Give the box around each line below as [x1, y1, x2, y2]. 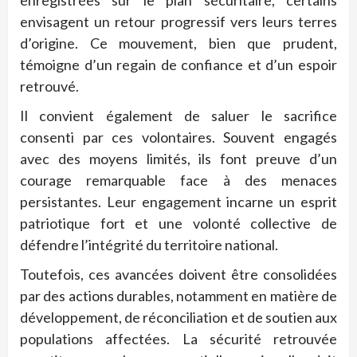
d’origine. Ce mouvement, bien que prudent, [20, 34, 337, 53]
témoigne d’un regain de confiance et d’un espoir [20, 56, 337, 74]
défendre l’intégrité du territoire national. [20, 236, 278, 254]
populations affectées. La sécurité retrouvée [20, 330, 337, 348]
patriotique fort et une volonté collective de [20, 214, 337, 233]
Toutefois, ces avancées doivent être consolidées [20, 265, 337, 284]
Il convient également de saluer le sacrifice [20, 107, 337, 125]
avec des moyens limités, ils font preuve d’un [20, 150, 337, 168]
